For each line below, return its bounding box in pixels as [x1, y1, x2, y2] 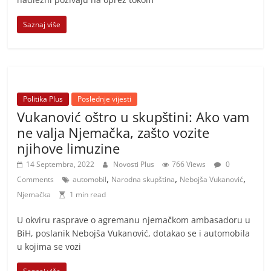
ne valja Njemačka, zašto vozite [17, 123, 210, 142]
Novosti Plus [113, 158, 157, 169]
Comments [17, 174, 54, 184]
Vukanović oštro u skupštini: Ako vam [17, 107, 250, 126]
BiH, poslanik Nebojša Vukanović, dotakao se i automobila [17, 227, 250, 239]
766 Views [172, 158, 206, 169]
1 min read [70, 189, 106, 200]
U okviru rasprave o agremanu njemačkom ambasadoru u [17, 214, 251, 226]
